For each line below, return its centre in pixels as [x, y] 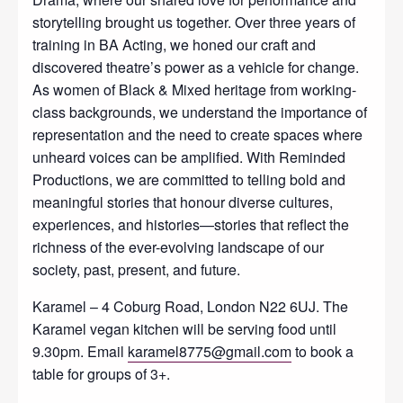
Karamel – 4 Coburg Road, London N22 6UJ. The [190, 306]
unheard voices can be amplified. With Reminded [189, 157]
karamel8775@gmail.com [210, 351]
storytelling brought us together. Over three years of [194, 22]
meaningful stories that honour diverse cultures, [183, 201]
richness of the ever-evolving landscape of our [178, 246]
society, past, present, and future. [136, 269]
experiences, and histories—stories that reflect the [191, 224]
